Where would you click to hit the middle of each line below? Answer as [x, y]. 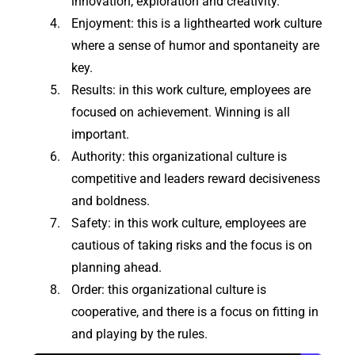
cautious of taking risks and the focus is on [192, 246]
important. [100, 135]
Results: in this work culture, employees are [191, 90]
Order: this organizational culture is [169, 290]
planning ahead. [116, 268]
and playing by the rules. [139, 334]
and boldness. [111, 201]
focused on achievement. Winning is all [181, 113]
